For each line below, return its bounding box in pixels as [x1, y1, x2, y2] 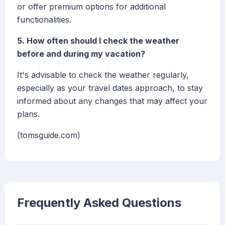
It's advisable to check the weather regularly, [17, 70, 189, 80]
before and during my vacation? [17, 49, 145, 59]
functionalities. [17, 15, 71, 25]
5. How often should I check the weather [17, 36, 179, 46]
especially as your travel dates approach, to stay [17, 83, 203, 93]
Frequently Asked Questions [17, 195, 181, 210]
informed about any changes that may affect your [17, 96, 207, 106]
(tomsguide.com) [17, 130, 80, 141]
